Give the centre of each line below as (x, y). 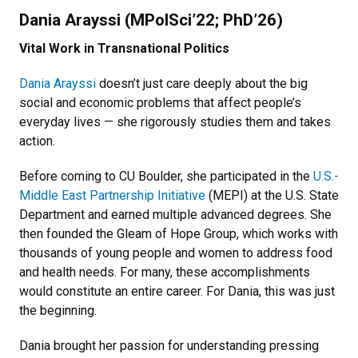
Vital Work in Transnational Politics (126, 48)
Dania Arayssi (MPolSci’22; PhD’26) (151, 20)
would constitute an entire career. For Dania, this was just (177, 291)
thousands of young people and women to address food (176, 253)
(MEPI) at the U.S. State (272, 195)
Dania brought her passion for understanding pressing (169, 345)
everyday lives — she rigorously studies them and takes (175, 121)
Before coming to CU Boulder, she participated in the (166, 176)
